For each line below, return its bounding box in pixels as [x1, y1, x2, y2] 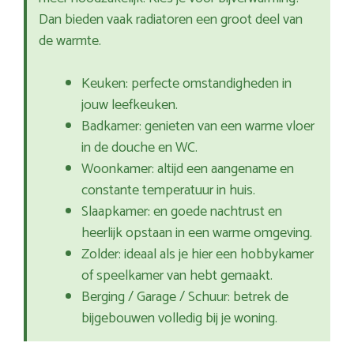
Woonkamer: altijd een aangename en [81, 157, 294, 182]
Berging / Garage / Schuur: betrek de [81, 285, 288, 310]
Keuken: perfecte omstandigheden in [81, 72, 292, 96]
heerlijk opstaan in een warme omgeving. [81, 221, 312, 246]
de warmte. [39, 29, 101, 54]
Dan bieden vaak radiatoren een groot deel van [39, 8, 303, 32]
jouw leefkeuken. [81, 93, 178, 118]
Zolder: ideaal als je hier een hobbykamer [81, 243, 314, 267]
